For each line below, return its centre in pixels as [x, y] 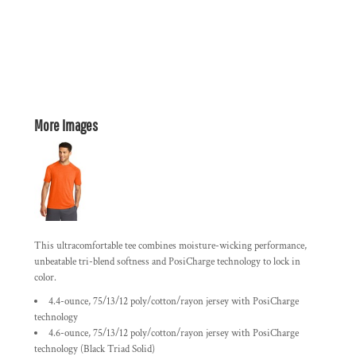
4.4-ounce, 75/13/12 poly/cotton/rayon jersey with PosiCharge [174, 302]
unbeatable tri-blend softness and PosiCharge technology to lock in [167, 262]
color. [45, 278]
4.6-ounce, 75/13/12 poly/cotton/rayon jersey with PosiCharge [174, 333]
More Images [66, 125]
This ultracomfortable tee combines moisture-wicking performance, [170, 246]
